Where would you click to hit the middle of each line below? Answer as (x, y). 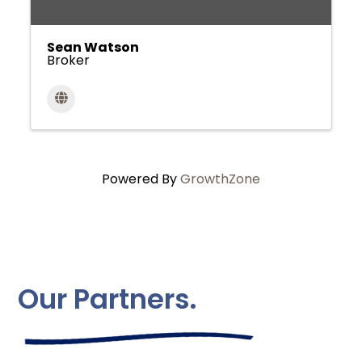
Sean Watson (93, 47)
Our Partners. (108, 299)
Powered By (141, 179)
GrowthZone (220, 179)
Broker (69, 60)
